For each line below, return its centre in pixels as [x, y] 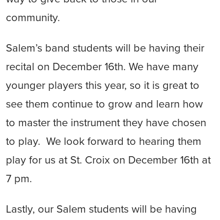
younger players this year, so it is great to [103, 85]
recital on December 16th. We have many [102, 67]
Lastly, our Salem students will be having [101, 209]
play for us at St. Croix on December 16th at [108, 160]
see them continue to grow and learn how [104, 104]
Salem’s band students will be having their [105, 48]
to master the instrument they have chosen [106, 123]
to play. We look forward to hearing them [104, 141]
